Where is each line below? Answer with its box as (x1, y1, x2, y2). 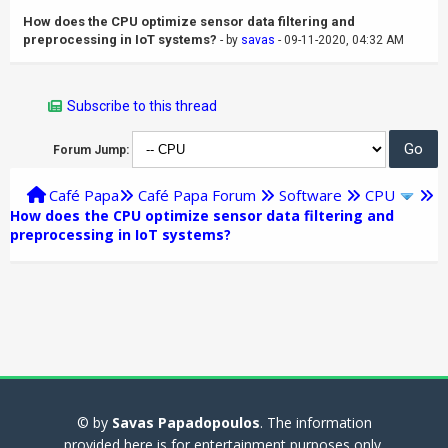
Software (279, 184, 342, 205)
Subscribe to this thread (67, 97, 217, 114)
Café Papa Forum (138, 184, 256, 205)
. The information (259, 413, 372, 432)
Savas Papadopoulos (111, 413, 260, 432)
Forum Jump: (53, 142, 129, 157)
